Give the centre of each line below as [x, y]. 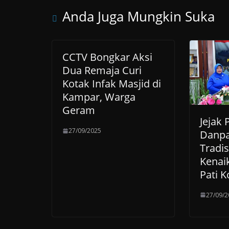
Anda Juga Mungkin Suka [139, 17]
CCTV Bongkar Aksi [107, 57]
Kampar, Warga [99, 97]
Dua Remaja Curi [102, 71]
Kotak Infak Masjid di [112, 84]
